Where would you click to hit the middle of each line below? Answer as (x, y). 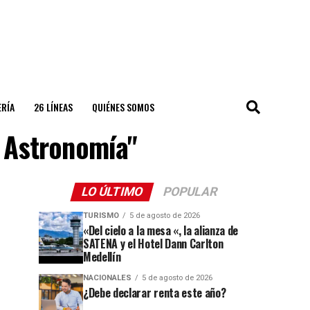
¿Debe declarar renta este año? (155, 293)
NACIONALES (107, 278)
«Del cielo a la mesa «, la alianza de (161, 230)
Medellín (102, 257)
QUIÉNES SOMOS (123, 107)
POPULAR (190, 192)
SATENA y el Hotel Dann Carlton (153, 244)
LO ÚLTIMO (112, 192)
